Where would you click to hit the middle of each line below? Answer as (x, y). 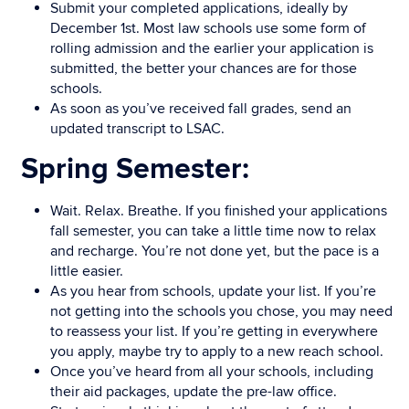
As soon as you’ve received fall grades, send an (201, 109)
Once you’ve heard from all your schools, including (212, 372)
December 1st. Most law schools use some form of (208, 28)
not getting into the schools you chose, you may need (221, 311)
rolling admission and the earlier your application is (212, 48)
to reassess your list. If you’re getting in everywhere (214, 331)
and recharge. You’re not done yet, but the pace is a (215, 251)
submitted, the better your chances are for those (204, 68)
